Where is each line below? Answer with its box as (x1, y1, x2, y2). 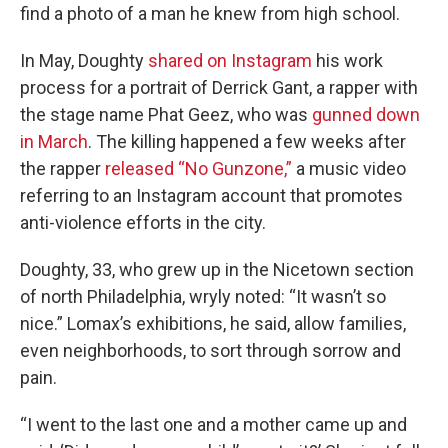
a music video (292, 158, 406, 180)
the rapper (20, 158, 105, 180)
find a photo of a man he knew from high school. (20, 3, 400, 25)
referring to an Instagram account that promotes (20, 185, 403, 207)
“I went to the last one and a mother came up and (20, 414, 407, 436)
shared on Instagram (148, 50, 312, 72)
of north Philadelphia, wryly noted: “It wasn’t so (20, 286, 386, 308)
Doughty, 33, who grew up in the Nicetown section (20, 259, 414, 281)
